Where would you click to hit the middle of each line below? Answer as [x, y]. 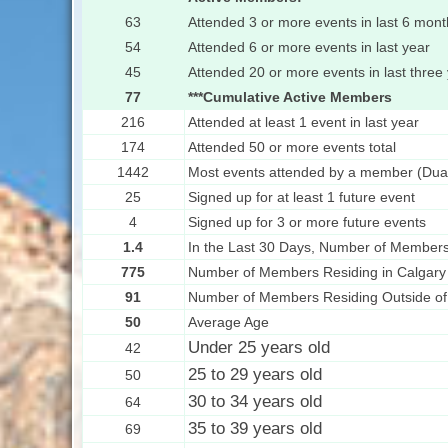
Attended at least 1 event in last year [303, 122]
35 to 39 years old [254, 429]
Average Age [228, 322]
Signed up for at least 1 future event [301, 197]
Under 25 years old [258, 348]
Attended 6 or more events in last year [308, 47]
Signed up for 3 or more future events [306, 222]
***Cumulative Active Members [289, 97]
